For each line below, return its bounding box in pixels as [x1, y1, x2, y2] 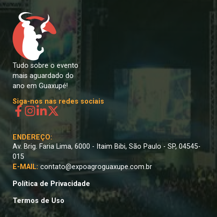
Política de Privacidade [13, 179, 90, 188]
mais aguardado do [13, 72, 74, 80]
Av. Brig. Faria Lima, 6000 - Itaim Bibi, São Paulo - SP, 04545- [13, 142, 201, 151]
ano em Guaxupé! [13, 82, 68, 91]
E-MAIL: [13, 162, 40, 171]
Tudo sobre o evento [13, 62, 78, 70]
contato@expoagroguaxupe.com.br [40, 162, 152, 171]
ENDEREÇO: [13, 133, 52, 141]
